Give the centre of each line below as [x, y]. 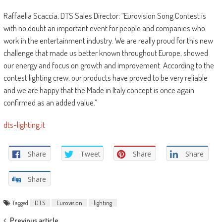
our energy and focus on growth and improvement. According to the [109, 65]
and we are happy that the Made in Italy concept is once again [99, 90]
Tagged [21, 202]
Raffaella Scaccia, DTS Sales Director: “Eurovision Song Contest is [105, 15]
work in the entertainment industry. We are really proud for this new [108, 40]
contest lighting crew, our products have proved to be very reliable [105, 77]
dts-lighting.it [24, 124]
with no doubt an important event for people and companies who [104, 28]
